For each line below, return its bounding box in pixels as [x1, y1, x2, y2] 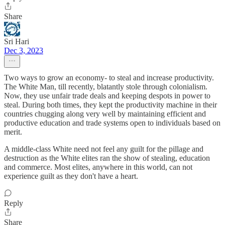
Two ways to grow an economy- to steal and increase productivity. [4, 73, 214, 82]
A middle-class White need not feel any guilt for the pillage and [4, 145, 203, 153]
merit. [4, 128, 22, 136]
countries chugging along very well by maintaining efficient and [4, 109, 206, 118]
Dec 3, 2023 [4, 46, 43, 55]
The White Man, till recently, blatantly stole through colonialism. [4, 82, 207, 91]
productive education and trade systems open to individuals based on [4, 119, 220, 127]
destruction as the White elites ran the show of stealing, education [4, 154, 210, 162]
